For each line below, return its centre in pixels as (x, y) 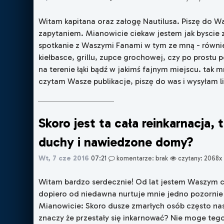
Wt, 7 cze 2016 (64, 158)
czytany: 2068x (199, 158)
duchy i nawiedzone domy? (116, 142)
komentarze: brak (142, 158)
